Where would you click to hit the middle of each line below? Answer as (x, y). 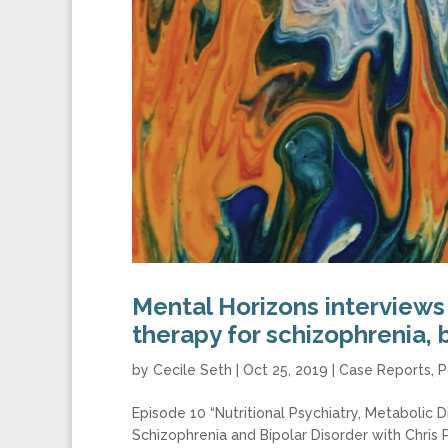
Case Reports (385, 369)
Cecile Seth (192, 369)
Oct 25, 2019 (285, 369)
